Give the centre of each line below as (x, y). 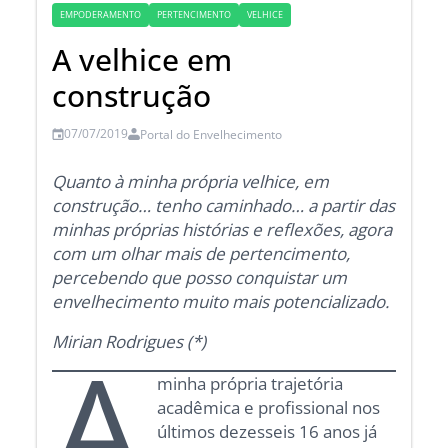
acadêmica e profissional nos (268, 407)
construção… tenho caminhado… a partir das (224, 205)
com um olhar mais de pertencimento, (201, 253)
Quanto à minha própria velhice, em (191, 181)
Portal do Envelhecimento (211, 135)
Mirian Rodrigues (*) (129, 341)
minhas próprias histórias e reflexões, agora (222, 229)
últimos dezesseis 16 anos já (266, 431)
